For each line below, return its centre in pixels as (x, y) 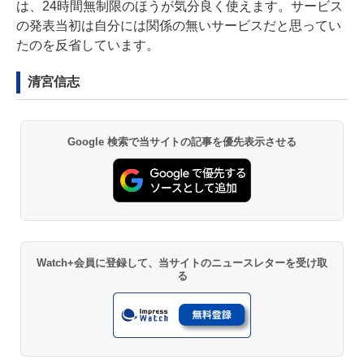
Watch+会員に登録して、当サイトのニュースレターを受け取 (182, 262)
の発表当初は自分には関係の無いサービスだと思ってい (179, 26)
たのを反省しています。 (88, 45)
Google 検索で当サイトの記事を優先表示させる (182, 142)
